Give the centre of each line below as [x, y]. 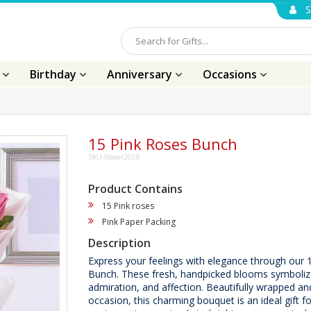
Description [119, 243]
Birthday [54, 74]
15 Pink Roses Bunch [163, 144]
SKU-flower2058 [114, 157]
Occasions [231, 74]
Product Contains [135, 189]
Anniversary [141, 74]
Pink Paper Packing [139, 222]
